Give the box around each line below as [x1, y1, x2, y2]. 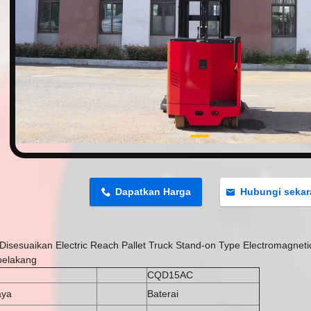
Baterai [147, 288, 178, 300]
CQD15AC [147, 269, 193, 281]
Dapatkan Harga [115, 186, 192, 198]
